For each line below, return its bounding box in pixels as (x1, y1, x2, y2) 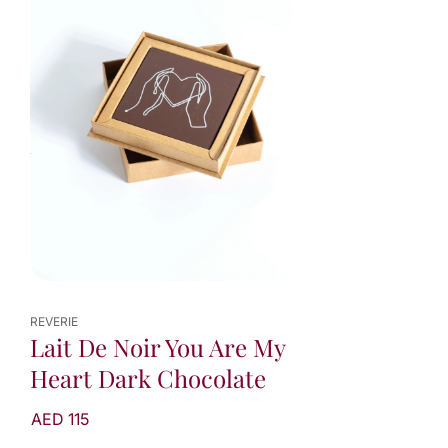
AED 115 (31, 409, 89, 430)
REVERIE (30, 314, 78, 330)
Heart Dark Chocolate (30, 362, 266, 395)
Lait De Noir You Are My (30, 331, 285, 364)
